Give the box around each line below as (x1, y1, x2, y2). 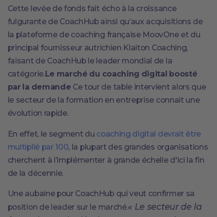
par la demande (7, 82, 73, 92)
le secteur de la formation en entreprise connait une (7, 95, 200, 105)
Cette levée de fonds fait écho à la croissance (7, 3, 177, 13)
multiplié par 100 (7, 142, 69, 152)
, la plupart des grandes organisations (68, 142, 208, 152)
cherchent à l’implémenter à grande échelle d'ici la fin (7, 155, 204, 165)
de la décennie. (7, 168, 64, 178)
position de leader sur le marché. (7, 202, 128, 212)
